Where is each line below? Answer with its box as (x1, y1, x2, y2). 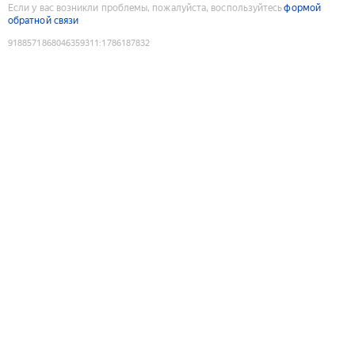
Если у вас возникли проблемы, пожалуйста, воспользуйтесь (8, 2, 283, 13)
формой (284, 2, 321, 13)
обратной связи (8, 14, 79, 26)
